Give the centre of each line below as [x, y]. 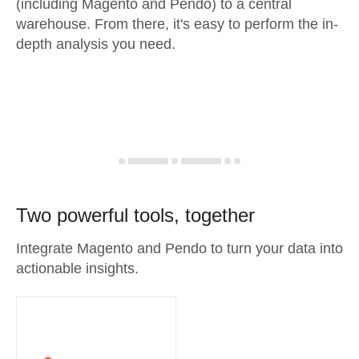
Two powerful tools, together [135, 215]
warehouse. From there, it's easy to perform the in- [177, 24]
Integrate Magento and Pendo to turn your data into [179, 248]
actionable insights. [77, 268]
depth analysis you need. [96, 44]
